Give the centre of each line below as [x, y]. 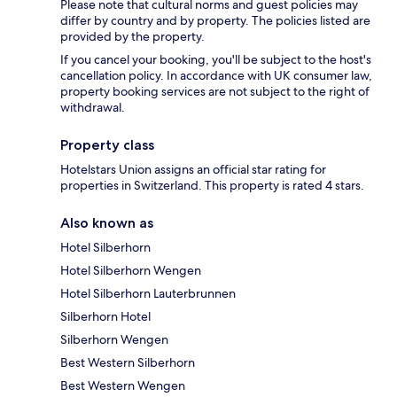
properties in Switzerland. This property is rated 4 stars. [212, 185]
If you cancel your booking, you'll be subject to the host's [216, 59]
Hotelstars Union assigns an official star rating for [193, 169]
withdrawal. [93, 107]
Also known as [107, 222]
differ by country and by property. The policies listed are [215, 20]
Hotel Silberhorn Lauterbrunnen [148, 293]
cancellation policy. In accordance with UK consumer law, [216, 75]
